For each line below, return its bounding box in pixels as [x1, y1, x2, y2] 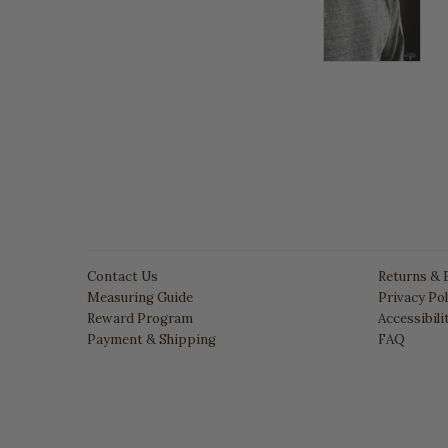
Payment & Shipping [87, 331, 216, 349]
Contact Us [87, 268, 158, 286]
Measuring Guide [87, 289, 193, 307]
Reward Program [87, 310, 193, 328]
